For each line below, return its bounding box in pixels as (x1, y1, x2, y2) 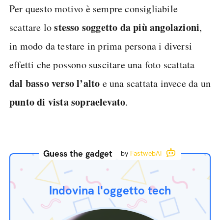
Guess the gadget (43, 147, 112, 159)
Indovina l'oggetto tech (49, 182, 171, 198)
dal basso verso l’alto (9, 76, 100, 90)
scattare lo (9, 20, 55, 34)
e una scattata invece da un (100, 76, 211, 90)
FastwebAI (130, 148, 162, 158)
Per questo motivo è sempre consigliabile (9, 1, 178, 15)
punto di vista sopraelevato (9, 94, 126, 109)
